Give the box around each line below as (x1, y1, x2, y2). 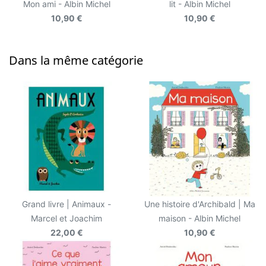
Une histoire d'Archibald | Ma (144, 199, 255, 210)
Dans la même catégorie (9, 52, 143, 69)
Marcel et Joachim (31, 213, 102, 224)
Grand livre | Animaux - (22, 199, 111, 210)
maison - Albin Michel (159, 213, 240, 224)
